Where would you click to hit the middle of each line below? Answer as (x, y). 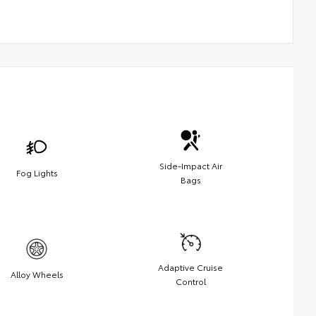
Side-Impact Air (190, 165)
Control (190, 281)
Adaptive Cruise (190, 267)
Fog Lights (37, 172)
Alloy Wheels (37, 274)
